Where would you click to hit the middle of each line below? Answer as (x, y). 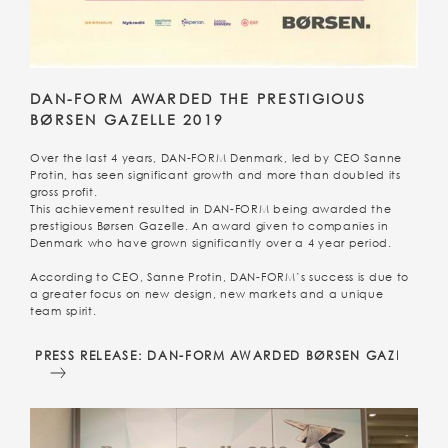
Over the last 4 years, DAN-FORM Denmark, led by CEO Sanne (216, 157)
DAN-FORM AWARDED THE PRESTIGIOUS (198, 98)
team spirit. (63, 310)
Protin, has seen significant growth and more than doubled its (215, 174)
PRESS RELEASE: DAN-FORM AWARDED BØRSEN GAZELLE (231, 355)
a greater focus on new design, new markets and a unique (207, 293)
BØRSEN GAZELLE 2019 (127, 119)
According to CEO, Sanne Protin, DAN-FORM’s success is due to (220, 276)
